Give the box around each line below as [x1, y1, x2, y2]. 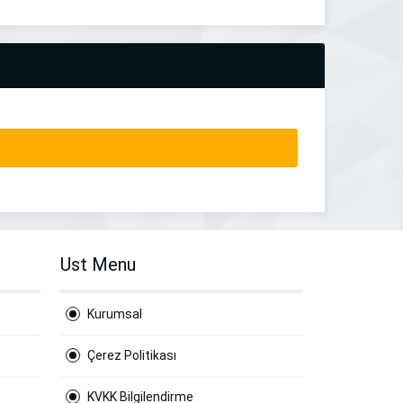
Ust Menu [60, 254, 136, 275]
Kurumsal [87, 307, 142, 321]
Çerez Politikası [87, 348, 176, 363]
